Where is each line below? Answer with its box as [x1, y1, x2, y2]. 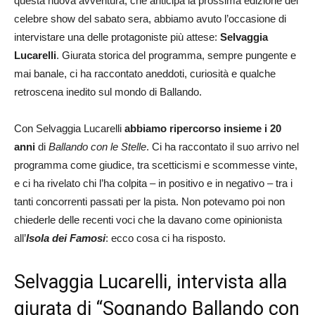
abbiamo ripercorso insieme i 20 [124, 122, 281, 134]
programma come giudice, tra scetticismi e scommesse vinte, [14, 158, 297, 171]
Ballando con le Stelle [49, 140, 146, 153]
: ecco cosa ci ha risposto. [105, 231, 226, 244]
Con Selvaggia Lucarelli [14, 122, 124, 134]
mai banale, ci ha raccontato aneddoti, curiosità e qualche [14, 67, 276, 79]
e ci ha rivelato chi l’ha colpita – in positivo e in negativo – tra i [14, 176, 292, 189]
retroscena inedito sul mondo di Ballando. [14, 85, 202, 98]
